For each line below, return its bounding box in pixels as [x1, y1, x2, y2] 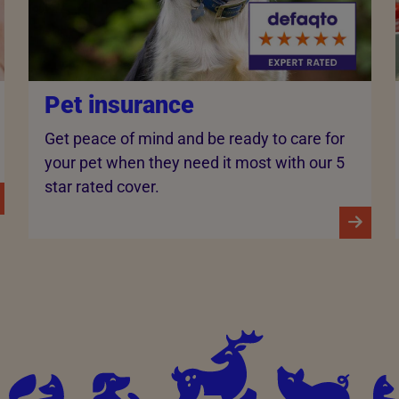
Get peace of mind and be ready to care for [44, 128, 345, 148]
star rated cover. [44, 176, 159, 196]
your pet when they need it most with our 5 [44, 152, 345, 172]
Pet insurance [44, 91, 194, 120]
